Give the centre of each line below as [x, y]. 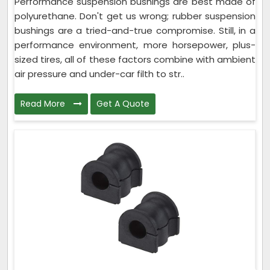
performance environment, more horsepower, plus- [135, 45]
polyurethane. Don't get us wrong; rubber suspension [135, 16]
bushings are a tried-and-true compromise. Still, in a [135, 31]
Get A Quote [123, 104]
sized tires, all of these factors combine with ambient [135, 60]
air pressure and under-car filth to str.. [99, 74]
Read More [44, 104]
